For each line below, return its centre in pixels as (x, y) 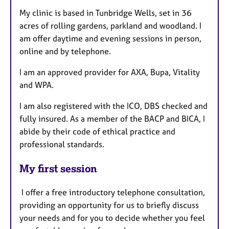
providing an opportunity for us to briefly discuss (109, 205)
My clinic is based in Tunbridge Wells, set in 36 (106, 13)
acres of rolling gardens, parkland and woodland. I (110, 25)
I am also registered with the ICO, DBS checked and (113, 106)
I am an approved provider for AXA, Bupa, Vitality (110, 72)
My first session (58, 168)
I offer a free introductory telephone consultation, (112, 192)
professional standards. (62, 144)
